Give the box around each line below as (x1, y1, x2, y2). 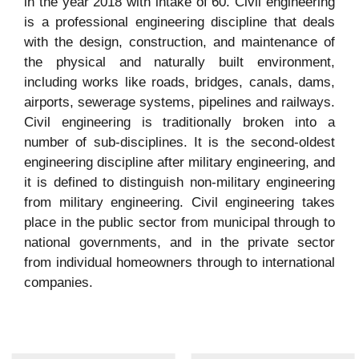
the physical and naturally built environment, (24, 54, 335, 71)
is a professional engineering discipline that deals (24, 14, 335, 30)
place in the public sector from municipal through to (24, 215, 335, 231)
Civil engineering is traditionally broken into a (24, 115, 335, 131)
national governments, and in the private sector (24, 235, 335, 251)
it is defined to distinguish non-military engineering (24, 175, 335, 191)
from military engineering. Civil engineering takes (24, 195, 335, 211)
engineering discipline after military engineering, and (24, 155, 335, 171)
